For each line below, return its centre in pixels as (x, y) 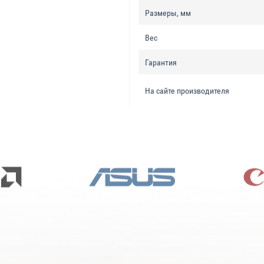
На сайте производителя (187, 91)
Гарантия (161, 62)
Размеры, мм (168, 13)
